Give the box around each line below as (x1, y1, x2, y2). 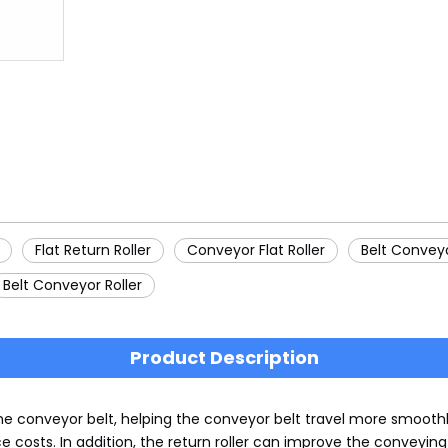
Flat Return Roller (35, 240, 151, 261)
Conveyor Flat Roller (187, 240, 325, 261)
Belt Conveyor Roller (3, 275, 142, 296)
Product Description (129, 345, 319, 371)
